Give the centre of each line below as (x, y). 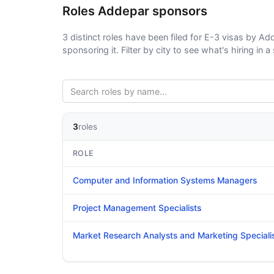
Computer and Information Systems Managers (165, 180)
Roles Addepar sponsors (135, 11)
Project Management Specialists (137, 208)
